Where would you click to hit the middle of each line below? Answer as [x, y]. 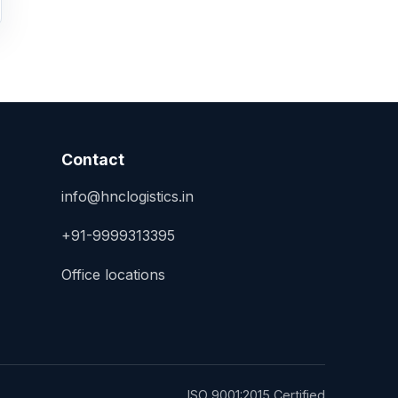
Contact [93, 159]
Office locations [114, 275]
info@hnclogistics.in [128, 196]
